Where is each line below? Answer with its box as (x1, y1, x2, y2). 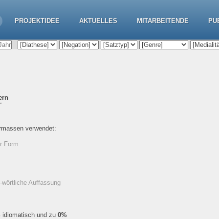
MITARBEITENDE (137, 17, 189, 24)
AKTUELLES (79, 17, 117, 24)
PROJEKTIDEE (15, 17, 60, 24)
